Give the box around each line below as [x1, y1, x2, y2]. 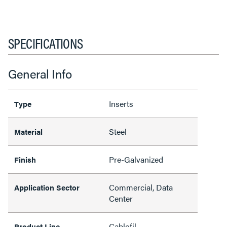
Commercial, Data [109, 181, 173, 193]
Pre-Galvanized [109, 154, 163, 165]
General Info [8, 65, 71, 82]
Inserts [109, 98, 133, 109]
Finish [14, 154, 36, 165]
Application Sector [14, 182, 80, 193]
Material [14, 126, 43, 137]
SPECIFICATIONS [8, 32, 83, 53]
